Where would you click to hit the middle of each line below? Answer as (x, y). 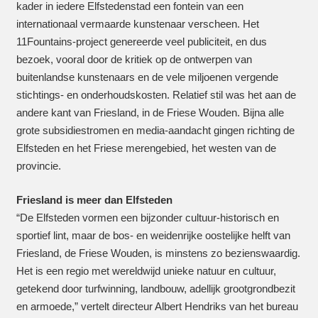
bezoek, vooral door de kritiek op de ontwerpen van (134, 59)
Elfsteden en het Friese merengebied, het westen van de (146, 148)
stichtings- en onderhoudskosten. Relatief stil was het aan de (156, 95)
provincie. (38, 166)
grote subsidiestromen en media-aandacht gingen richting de (155, 130)
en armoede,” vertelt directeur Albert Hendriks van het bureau (157, 306)
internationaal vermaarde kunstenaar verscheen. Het (137, 24)
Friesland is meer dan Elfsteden (94, 199)
